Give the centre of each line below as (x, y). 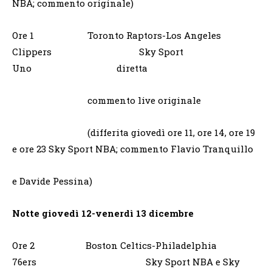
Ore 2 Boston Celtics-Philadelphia (114, 245)
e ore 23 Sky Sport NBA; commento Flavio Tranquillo (133, 148)
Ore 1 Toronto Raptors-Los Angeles (117, 35)
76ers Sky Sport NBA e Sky (126, 261)
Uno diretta (80, 68)
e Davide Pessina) (52, 181)
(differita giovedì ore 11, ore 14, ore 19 (134, 132)
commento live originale (107, 100)
